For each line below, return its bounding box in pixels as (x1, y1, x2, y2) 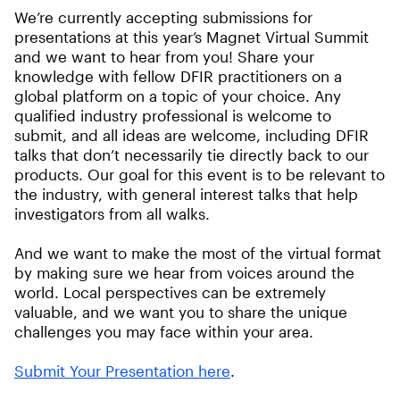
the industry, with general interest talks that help (14, 185, 358, 203)
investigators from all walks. (14, 204, 210, 222)
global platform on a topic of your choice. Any (14, 87, 341, 104)
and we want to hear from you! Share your (14, 47, 314, 65)
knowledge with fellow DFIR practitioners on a (14, 67, 342, 85)
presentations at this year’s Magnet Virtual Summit (14, 28, 369, 46)
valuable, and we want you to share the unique (14, 303, 347, 321)
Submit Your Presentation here (14, 362, 230, 379)
